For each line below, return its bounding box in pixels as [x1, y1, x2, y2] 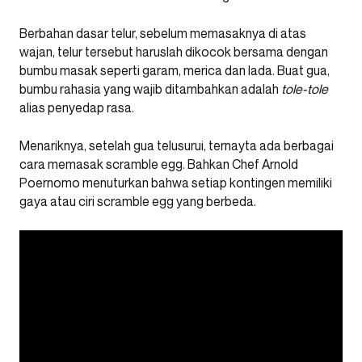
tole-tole [281, 81, 328, 97]
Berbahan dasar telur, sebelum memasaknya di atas [19, 25, 306, 41]
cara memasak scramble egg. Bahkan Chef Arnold [19, 156, 298, 172]
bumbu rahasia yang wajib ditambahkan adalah [19, 81, 281, 97]
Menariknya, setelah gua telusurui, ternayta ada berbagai [19, 137, 334, 154]
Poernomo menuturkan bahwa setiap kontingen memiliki [19, 175, 332, 191]
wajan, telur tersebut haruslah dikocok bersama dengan [19, 44, 328, 60]
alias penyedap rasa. [19, 99, 134, 116]
